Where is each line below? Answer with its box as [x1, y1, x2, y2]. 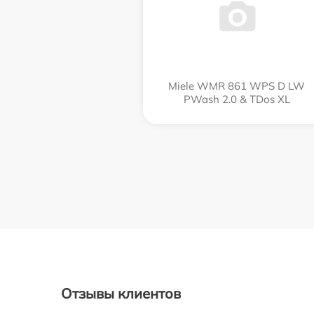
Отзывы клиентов [61, 284, 181, 302]
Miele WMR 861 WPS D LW [168, 79, 305, 93]
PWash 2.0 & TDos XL [183, 93, 290, 106]
